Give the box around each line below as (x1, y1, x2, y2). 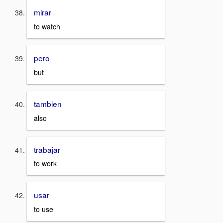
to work (34, 158, 57, 169)
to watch (34, 21, 60, 32)
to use (34, 204, 53, 214)
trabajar (34, 143, 60, 155)
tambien (34, 98, 62, 109)
